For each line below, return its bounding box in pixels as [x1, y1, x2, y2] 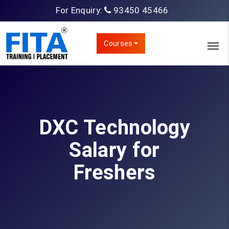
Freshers [73, 161, 156, 185]
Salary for [69, 138, 160, 162]
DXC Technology [38, 116, 191, 140]
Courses [104, 39, 133, 48]
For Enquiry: [55, 5, 105, 15]
